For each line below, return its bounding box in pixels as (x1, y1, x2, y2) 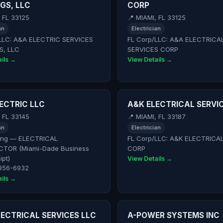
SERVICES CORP (127, 45, 178, 53)
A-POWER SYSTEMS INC (127, 211, 220, 221)
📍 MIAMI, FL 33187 (127, 112, 186, 120)
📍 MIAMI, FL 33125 (127, 13, 186, 21)
